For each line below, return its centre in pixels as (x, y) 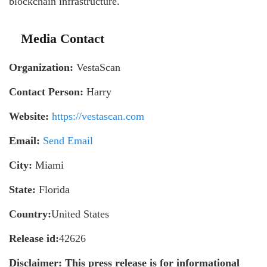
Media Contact (63, 39)
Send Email (68, 141)
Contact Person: (46, 92)
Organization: (41, 68)
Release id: (34, 239)
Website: (29, 117)
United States (80, 214)
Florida (53, 190)
